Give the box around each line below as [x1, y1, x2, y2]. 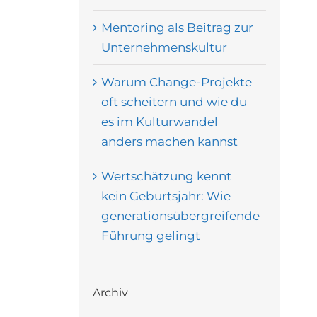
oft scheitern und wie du [100, 94, 247, 109]
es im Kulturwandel [100, 114, 218, 129]
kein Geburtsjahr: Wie [100, 188, 231, 203]
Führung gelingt [100, 228, 200, 243]
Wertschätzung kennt [100, 168, 231, 183]
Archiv [92, 285, 128, 299]
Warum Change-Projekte [100, 74, 252, 89]
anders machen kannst [100, 134, 238, 149]
